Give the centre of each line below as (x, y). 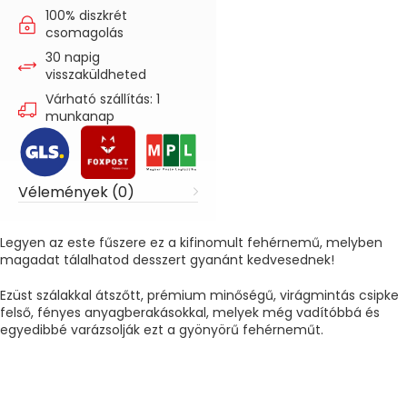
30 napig (73, 57)
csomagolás (84, 32)
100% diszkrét (86, 15)
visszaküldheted (96, 74)
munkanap (80, 116)
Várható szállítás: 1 (103, 99)
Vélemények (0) (76, 193)
